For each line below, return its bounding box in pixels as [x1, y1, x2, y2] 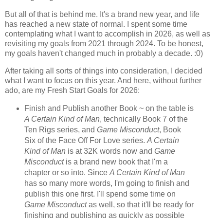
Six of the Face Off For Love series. [24, 136, 147, 145]
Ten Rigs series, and [24, 125, 97, 134]
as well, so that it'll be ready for [86, 200, 194, 209]
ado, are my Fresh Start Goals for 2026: [5, 86, 140, 94]
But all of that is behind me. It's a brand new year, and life [5, 10, 200, 18]
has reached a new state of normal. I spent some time [5, 19, 187, 28]
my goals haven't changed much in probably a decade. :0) [5, 49, 203, 57]
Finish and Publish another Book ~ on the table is [24, 104, 194, 112]
